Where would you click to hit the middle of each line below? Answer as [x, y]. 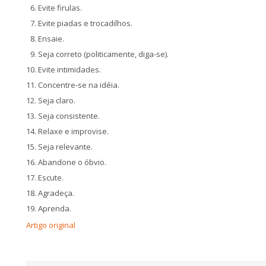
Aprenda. [55, 208]
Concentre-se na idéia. [79, 85]
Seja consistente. [69, 116]
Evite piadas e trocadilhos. [85, 23]
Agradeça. [56, 193]
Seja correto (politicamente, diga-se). [103, 54]
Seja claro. [57, 100]
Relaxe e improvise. [73, 131]
